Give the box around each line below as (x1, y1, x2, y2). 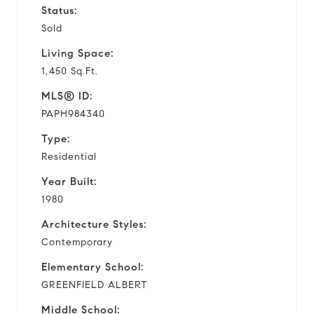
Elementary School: (41, 260, 144, 273)
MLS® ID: (41, 89, 93, 102)
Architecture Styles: (41, 217, 146, 231)
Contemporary (41, 235, 113, 248)
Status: (41, 4, 77, 17)
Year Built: (41, 175, 97, 188)
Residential (41, 150, 97, 163)
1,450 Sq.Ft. (41, 64, 98, 77)
